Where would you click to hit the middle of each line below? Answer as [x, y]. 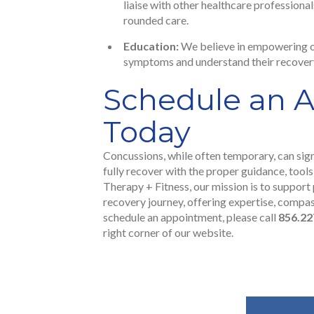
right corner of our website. [168, 233]
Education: [151, 46]
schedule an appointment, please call [191, 217]
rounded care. [156, 20]
